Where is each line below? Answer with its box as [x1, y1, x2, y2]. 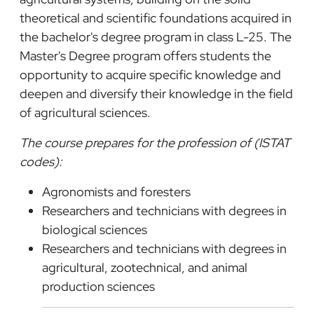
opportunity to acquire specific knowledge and [20, 66, 281, 83]
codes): [20, 153, 64, 170]
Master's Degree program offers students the [20, 47, 271, 64]
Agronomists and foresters [42, 183, 191, 200]
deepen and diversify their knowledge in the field [20, 85, 293, 102]
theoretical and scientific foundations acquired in [20, 9, 292, 26]
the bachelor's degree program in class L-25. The [20, 28, 292, 45]
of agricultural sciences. [20, 104, 153, 121]
